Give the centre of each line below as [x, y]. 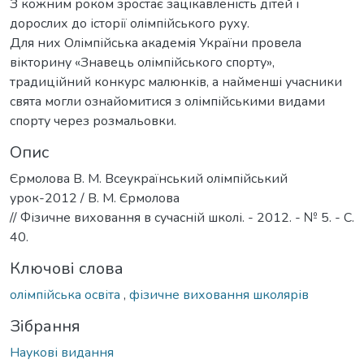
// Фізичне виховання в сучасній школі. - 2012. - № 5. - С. [182, 218]
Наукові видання [62, 353]
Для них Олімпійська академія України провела [156, 43]
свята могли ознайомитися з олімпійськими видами [167, 102]
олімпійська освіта [67, 295]
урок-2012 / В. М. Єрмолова [95, 199]
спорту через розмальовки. [93, 121]
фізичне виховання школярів [219, 295]
